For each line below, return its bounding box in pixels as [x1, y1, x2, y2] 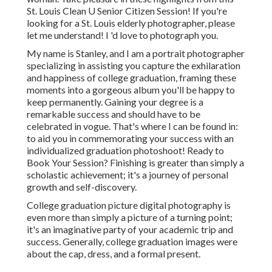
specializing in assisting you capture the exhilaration [27, 59, 240, 72]
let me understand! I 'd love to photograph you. [27, 29, 218, 41]
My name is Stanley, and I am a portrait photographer [27, 47, 245, 59]
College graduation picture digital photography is [27, 199, 231, 211]
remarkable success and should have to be [27, 108, 200, 120]
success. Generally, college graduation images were [27, 236, 237, 248]
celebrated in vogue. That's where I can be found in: [27, 120, 238, 132]
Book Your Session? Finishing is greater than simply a [27, 157, 244, 169]
